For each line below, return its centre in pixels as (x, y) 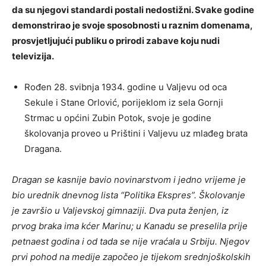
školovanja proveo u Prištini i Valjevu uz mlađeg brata (136, 134)
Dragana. (43, 149)
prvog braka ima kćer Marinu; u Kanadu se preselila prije (130, 226)
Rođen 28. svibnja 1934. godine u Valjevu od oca (126, 87)
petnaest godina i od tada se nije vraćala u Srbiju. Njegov (131, 242)
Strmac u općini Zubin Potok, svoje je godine (118, 118)
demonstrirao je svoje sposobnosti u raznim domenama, (132, 26)
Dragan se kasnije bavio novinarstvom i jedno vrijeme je (129, 180)
